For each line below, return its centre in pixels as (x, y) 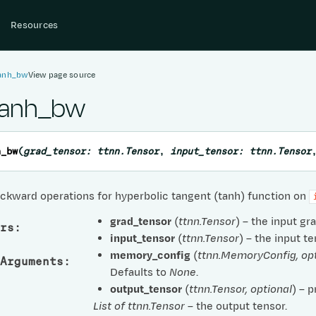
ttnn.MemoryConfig (247, 256)
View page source (62, 74)
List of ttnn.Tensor (139, 307)
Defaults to (139, 273)
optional (271, 290)
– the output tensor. (236, 307)
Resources (35, 25)
